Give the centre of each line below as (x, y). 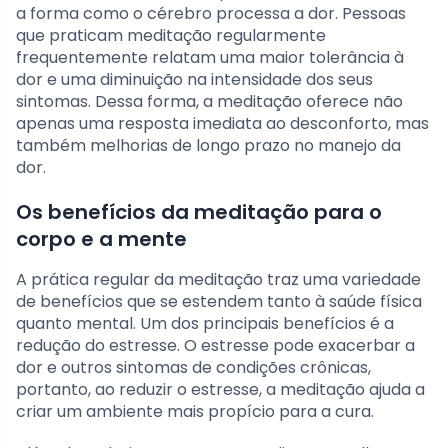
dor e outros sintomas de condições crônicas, (193, 368)
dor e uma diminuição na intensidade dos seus (194, 80)
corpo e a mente (101, 239)
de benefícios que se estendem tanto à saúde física (219, 302)
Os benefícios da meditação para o (199, 212)
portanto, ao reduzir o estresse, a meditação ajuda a (220, 390)
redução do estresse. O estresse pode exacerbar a (215, 346)
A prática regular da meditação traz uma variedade (218, 280)
